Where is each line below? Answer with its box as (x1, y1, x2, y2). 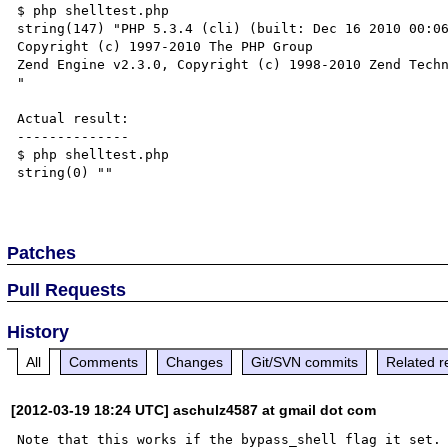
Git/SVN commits (251, 353, 359, 370)
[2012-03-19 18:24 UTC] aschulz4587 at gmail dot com (11, 401, 377, 418)
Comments (69, 353, 139, 370)
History (7, 321, 70, 342)
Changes (166, 353, 224, 370)
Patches (7, 242, 77, 263)
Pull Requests (7, 279, 127, 300)
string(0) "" (17, 164, 114, 180)
